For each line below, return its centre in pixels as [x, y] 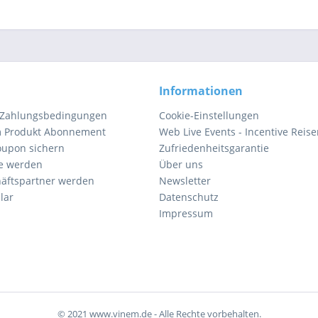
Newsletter [185, 181]
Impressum [186, 213]
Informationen [201, 91]
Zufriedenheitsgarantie [214, 148]
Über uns [181, 164]
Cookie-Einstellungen [209, 115]
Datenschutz [189, 197]
